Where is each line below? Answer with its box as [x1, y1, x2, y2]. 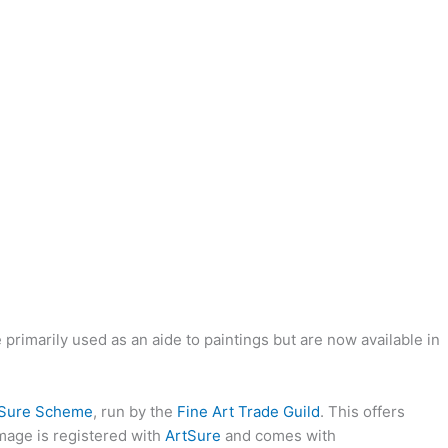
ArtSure [165, 426, 221, 445]
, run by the [93, 402, 177, 421]
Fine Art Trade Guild [177, 402, 320, 421]
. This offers [320, 402, 405, 421]
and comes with [221, 426, 336, 445]
